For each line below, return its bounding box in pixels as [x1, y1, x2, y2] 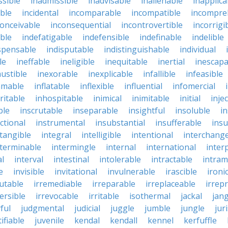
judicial [74, 203, 100, 214]
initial [180, 93, 201, 104]
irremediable [34, 178, 82, 189]
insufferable [155, 117, 202, 128]
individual [180, 44, 216, 55]
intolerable [99, 154, 141, 165]
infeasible [186, 68, 223, 79]
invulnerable [107, 166, 155, 177]
